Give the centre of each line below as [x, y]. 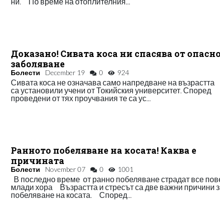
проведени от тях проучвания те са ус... [81, 98]
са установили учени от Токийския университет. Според [111, 90]
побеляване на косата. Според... [71, 195]
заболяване [38, 64]
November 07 [66, 169]
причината [38, 161]
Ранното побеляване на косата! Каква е [104, 151]
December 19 [65, 73]
